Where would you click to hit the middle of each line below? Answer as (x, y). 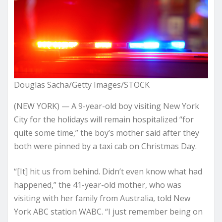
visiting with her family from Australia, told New (102, 198)
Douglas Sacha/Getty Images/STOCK (82, 84)
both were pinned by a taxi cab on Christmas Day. (105, 146)
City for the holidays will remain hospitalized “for (104, 119)
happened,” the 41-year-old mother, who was (98, 185)
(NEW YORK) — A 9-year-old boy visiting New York (107, 106)
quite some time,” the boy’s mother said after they (107, 133)
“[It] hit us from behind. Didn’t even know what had (108, 171)
